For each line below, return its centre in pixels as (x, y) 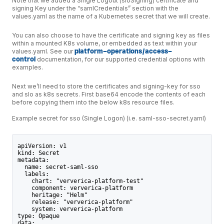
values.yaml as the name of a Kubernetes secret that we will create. (112, 16)
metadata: (33, 160)
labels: (33, 174)
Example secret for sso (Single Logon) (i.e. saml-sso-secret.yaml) (109, 118)
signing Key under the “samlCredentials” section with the (95, 8)
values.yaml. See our (43, 51)
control (24, 60)
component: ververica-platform (75, 188)
